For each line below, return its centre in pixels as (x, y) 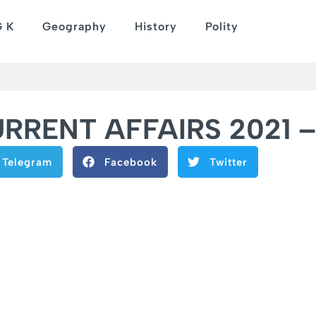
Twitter (229, 162)
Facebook (131, 162)
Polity (221, 26)
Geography (74, 26)
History (156, 26)
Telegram (27, 162)
